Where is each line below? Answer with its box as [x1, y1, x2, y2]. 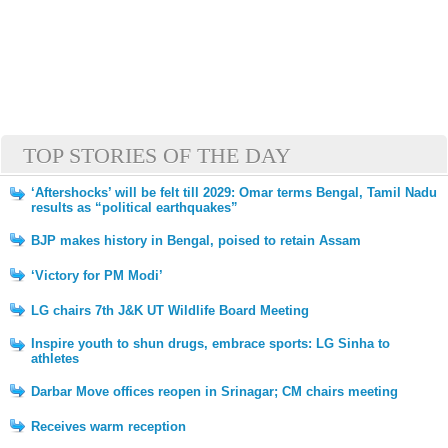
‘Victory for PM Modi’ [31, 268, 163, 283]
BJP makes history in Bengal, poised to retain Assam [31, 233, 361, 248]
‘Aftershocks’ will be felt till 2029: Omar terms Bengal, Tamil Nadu [31, 185, 437, 200]
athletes [31, 351, 79, 366]
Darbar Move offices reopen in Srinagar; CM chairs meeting [31, 384, 398, 399]
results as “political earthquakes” [31, 200, 238, 215]
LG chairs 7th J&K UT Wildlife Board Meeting [31, 303, 309, 318]
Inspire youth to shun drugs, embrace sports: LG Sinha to [31, 336, 390, 351]
